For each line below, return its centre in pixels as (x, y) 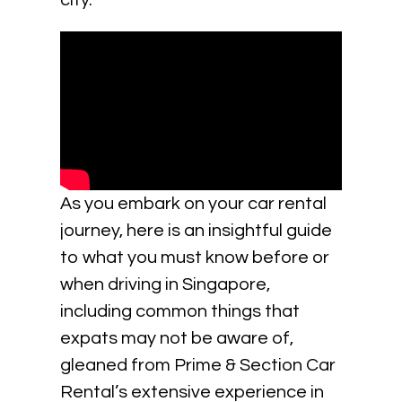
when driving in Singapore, (166, 284)
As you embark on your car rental (194, 204)
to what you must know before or (195, 258)
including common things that (180, 311)
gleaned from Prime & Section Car (198, 365)
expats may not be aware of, (177, 338)
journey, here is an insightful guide (197, 231)
